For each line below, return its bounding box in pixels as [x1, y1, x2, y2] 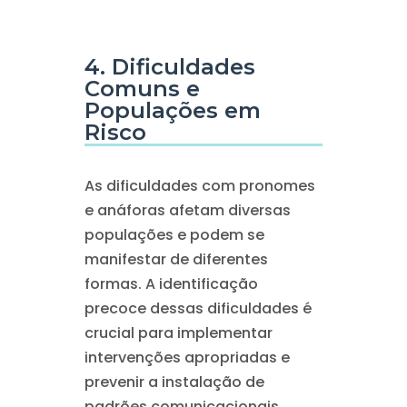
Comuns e [84, 75, 200, 102]
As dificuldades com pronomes [84, 175, 315, 196]
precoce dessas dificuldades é [84, 298, 312, 319]
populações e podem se [84, 224, 264, 245]
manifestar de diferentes [84, 249, 268, 270]
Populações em [84, 97, 261, 124]
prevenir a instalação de [84, 372, 264, 392]
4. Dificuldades [84, 54, 255, 80]
